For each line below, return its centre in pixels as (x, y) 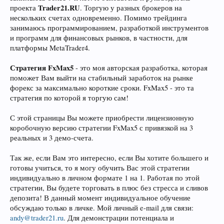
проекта (24, 7)
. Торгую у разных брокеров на (131, 7)
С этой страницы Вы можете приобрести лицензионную (102, 117)
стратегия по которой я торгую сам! (69, 97)
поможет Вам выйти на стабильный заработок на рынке (101, 77)
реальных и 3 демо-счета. (52, 137)
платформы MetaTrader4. (50, 47)
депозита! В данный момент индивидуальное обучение (100, 197)
